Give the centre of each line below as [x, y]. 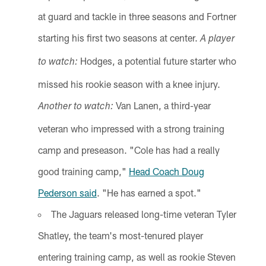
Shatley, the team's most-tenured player [120, 236]
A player [217, 40]
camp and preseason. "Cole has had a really [129, 150]
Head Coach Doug [166, 172]
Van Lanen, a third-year [162, 106]
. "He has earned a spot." [149, 193]
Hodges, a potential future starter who [157, 61]
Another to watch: [75, 108]
